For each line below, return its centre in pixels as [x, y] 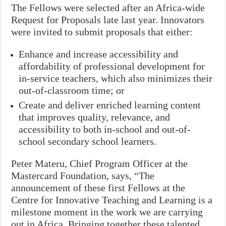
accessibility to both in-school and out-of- [105, 129]
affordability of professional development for [112, 66]
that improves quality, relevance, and [95, 117]
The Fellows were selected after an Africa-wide [108, 7]
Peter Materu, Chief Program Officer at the [100, 163]
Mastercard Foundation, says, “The [83, 175]
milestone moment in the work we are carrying [107, 212]
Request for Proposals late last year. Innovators [108, 19]
